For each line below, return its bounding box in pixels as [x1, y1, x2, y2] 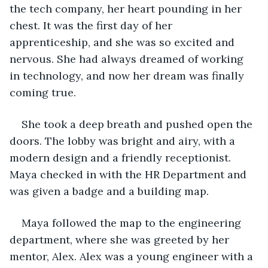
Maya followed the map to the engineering [22, 215, 244, 230]
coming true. [10, 85, 76, 99]
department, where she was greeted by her [10, 232, 232, 246]
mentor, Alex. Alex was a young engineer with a [10, 249, 256, 263]
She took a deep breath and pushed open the [22, 117, 255, 131]
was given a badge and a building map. [10, 184, 209, 198]
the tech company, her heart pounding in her [10, 1, 245, 16]
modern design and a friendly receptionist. [10, 150, 234, 165]
